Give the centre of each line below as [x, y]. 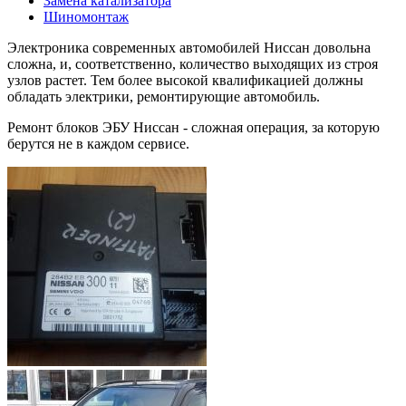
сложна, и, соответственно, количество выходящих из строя [193, 64]
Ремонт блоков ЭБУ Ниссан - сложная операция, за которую [193, 128]
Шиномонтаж [86, 17]
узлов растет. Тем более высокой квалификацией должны [185, 81]
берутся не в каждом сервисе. [98, 144]
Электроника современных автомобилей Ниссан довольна [189, 48]
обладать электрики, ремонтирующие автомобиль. [165, 97]
